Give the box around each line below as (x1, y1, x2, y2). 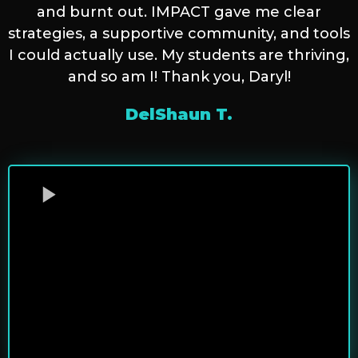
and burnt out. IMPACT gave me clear (37, 3, 321, 22)
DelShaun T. (125, 105, 233, 125)
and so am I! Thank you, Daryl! (67, 68, 291, 86)
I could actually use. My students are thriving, (9, 46, 349, 65)
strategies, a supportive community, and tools (8, 25, 350, 43)
